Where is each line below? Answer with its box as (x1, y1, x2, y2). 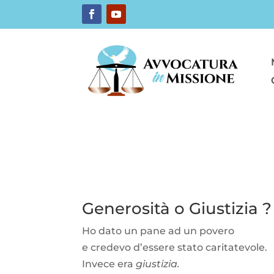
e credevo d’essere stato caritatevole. (82, 241, 268, 253)
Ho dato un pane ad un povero (82, 224, 235, 237)
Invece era (82, 257, 136, 270)
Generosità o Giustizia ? (82, 198, 272, 218)
